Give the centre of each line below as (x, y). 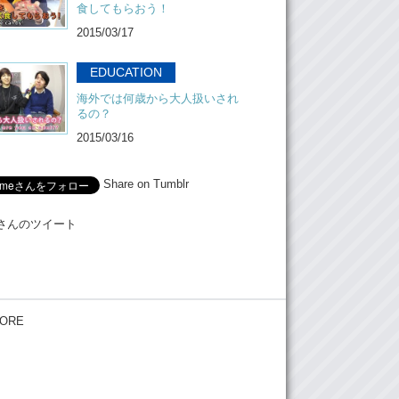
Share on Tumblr (146, 184)
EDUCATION (126, 72)
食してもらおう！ (123, 8)
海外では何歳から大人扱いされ (158, 98)
